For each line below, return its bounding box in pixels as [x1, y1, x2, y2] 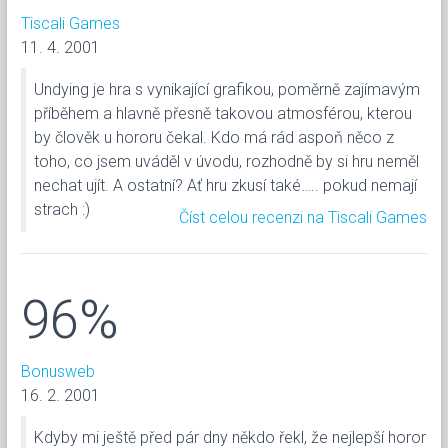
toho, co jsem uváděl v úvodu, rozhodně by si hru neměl [34, 151, 419, 171]
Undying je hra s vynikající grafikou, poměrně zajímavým [34, 79, 420, 99]
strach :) [34, 199, 90, 219]
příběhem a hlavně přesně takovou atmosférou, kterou [34, 103, 412, 123]
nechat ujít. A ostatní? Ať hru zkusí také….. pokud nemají [34, 175, 417, 195]
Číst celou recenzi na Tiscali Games [179, 207, 427, 227]
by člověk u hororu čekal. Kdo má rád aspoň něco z [34, 127, 394, 147]
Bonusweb [21, 361, 95, 381]
